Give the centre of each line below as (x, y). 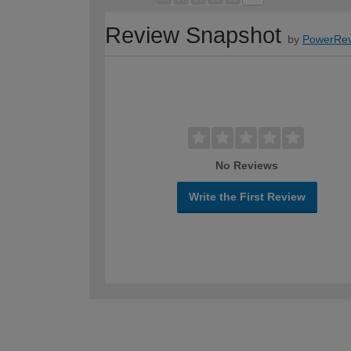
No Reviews (247, 166)
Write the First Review (247, 197)
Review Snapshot (193, 36)
